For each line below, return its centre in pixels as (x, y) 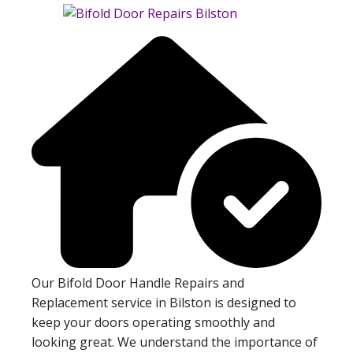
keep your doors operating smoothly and (153, 323)
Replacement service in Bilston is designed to (164, 303)
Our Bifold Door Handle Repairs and (138, 283)
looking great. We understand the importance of (175, 342)
